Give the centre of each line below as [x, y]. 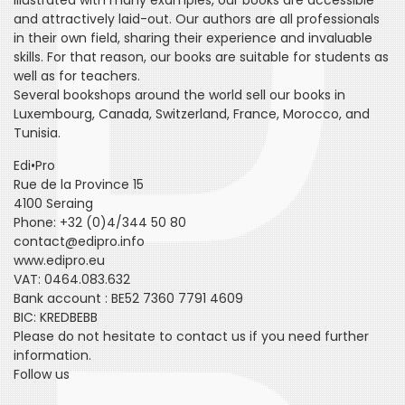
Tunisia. [37, 133]
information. [52, 355]
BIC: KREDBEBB [56, 317]
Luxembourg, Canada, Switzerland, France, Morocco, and [192, 114]
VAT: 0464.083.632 [72, 279]
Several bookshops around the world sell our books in [179, 95]
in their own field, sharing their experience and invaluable [193, 38]
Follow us [42, 374]
